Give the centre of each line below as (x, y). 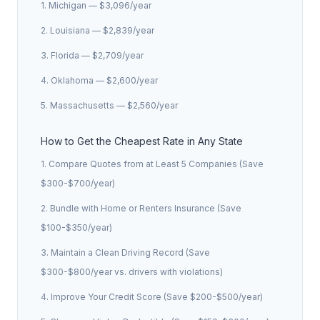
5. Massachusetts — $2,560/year (109, 105)
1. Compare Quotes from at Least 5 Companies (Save (152, 164)
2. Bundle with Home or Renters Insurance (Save (141, 208)
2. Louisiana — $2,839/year (97, 30)
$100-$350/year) (76, 227)
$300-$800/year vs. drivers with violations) (132, 272)
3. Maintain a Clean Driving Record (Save (125, 252)
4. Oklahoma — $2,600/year (99, 80)
